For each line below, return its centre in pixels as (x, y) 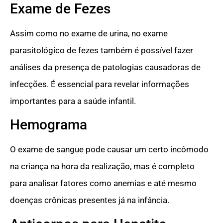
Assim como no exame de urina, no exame (89, 34)
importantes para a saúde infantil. (73, 101)
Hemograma (49, 125)
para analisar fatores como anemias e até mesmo (103, 183)
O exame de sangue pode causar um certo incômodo (109, 150)
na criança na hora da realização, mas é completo (102, 167)
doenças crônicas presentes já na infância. (90, 200)
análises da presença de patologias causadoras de (105, 67)
